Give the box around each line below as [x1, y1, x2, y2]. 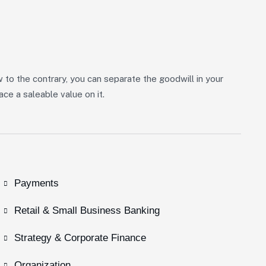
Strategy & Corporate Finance [14, 232, 146, 243]
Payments [14, 178, 59, 189]
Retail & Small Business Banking [14, 205, 160, 216]
